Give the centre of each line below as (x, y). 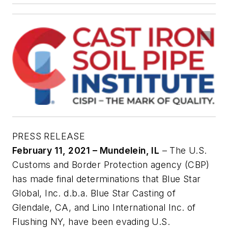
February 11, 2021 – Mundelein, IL (86, 150)
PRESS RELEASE (49, 136)
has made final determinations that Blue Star (107, 179)
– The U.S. (183, 150)
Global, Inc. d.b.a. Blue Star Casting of (94, 193)
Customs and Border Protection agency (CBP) (111, 164)
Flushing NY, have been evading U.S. (91, 221)
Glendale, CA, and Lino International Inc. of (104, 207)
